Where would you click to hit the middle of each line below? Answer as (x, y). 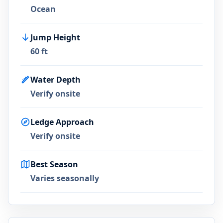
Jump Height (55, 37)
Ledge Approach (62, 122)
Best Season (54, 164)
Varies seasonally (65, 178)
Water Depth (56, 80)
